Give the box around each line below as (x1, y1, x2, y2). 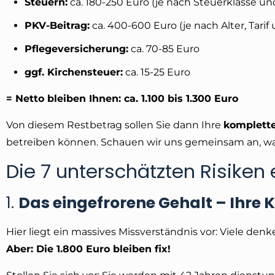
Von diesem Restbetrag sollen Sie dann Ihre (6, 118, 223, 131)
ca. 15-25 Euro (123, 66, 190, 78)
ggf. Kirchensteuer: (25, 66, 123, 78)
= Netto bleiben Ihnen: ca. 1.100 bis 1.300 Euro (6, 92, 238, 104)
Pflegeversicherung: (25, 42, 128, 55)
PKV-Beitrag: (25, 19, 90, 31)
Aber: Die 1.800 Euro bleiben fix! (6, 242, 171, 255)
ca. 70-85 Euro (128, 42, 199, 55)
